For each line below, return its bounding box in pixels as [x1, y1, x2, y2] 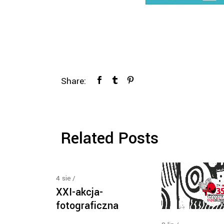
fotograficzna [56, 198, 118, 213]
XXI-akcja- [56, 185, 103, 199]
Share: [61, 75, 86, 87]
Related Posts [61, 127, 158, 150]
